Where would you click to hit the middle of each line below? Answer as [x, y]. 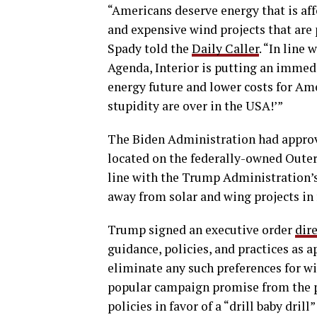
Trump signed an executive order [201, 230]
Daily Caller [225, 49]
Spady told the [150, 49]
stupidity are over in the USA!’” [195, 106]
